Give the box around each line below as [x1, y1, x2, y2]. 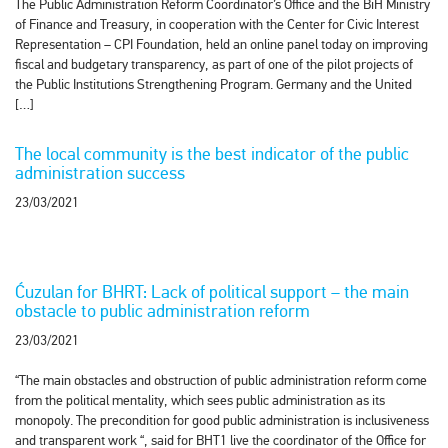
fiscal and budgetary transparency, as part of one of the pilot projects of [15, 56, 413, 73]
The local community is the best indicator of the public [15, 143, 409, 165]
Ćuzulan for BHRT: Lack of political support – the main [15, 281, 409, 303]
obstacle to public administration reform [15, 300, 310, 322]
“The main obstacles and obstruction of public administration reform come [15, 372, 427, 389]
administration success [15, 162, 185, 184]
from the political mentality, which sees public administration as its [15, 392, 385, 409]
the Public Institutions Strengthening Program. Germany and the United [15, 76, 412, 93]
